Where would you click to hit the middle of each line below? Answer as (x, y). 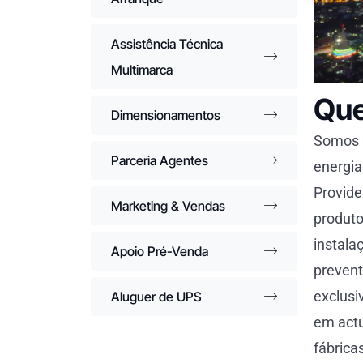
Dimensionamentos (166, 115)
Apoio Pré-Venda (160, 251)
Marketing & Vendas (168, 206)
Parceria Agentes (160, 160)
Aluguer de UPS (156, 297)
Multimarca (142, 70)
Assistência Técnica (167, 44)
